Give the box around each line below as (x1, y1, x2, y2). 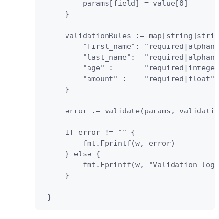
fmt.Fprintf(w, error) (43, 138, 193, 148)
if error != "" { (43, 128, 201, 137)
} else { (43, 149, 100, 158)
